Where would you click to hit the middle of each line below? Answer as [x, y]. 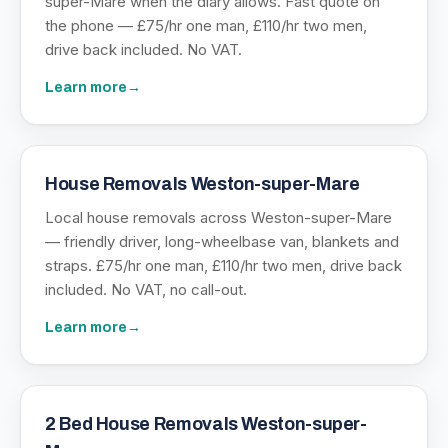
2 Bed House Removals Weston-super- [206, 424]
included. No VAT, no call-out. [146, 289]
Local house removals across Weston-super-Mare [218, 217]
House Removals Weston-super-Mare [202, 184]
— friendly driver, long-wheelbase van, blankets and [222, 241]
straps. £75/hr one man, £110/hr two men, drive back [223, 265]
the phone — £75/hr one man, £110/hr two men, [206, 25]
